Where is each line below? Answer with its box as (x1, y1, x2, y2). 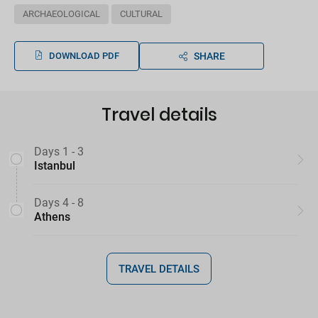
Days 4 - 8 (34, 196, 84, 210)
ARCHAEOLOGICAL (23, 9, 100, 20)
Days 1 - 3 (34, 145, 84, 159)
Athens (34, 210, 70, 224)
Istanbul (34, 159, 75, 173)
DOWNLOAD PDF (49, 50, 119, 62)
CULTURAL (120, 9, 163, 20)
